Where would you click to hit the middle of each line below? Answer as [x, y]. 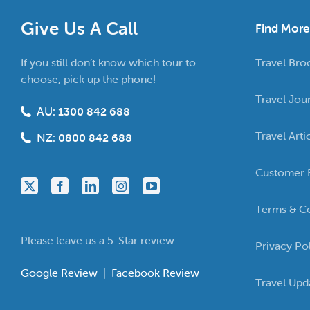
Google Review [61, 273]
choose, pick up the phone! [88, 79]
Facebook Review [155, 273]
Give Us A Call [79, 29]
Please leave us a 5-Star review [98, 240]
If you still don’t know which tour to [108, 63]
